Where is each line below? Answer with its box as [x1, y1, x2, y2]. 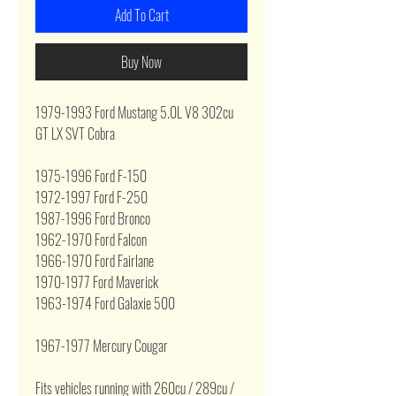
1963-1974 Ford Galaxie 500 [35, 293, 175, 314]
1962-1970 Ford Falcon [35, 229, 147, 250]
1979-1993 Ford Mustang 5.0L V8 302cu [35, 102, 233, 123]
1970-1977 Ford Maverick [35, 271, 158, 293]
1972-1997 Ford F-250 [35, 187, 148, 208]
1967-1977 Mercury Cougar [35, 335, 168, 356]
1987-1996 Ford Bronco [35, 208, 150, 229]
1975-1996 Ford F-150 [35, 165, 147, 187]
